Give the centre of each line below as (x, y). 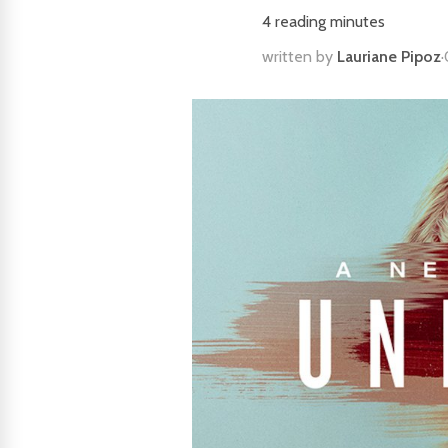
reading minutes (328, 21)
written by (299, 56)
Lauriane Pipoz (389, 56)
